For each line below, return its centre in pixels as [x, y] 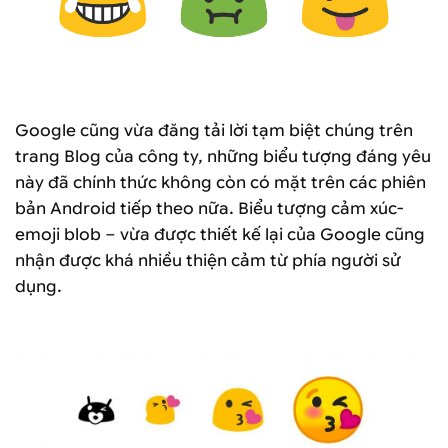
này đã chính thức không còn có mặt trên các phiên [220, 182]
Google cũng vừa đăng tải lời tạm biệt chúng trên [214, 130]
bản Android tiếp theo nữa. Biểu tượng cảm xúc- [209, 208]
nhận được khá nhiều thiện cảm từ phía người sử [208, 260]
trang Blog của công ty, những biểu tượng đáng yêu [223, 156]
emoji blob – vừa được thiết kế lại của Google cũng [220, 234]
